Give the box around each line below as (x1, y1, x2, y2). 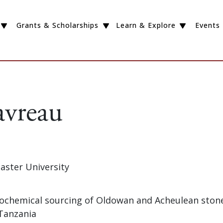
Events (195, 20, 221, 30)
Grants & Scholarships (16, 20, 99, 30)
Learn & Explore (115, 20, 176, 30)
